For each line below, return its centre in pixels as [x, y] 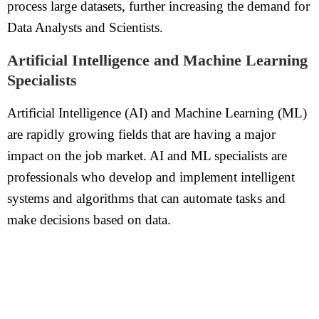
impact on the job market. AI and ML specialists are [147, 156]
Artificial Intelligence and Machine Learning [157, 60]
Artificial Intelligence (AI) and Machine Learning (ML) [157, 113]
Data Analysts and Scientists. [85, 27]
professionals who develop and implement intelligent [151, 177]
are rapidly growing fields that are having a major [141, 134]
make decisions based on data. [89, 220]
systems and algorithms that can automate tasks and [146, 198]
